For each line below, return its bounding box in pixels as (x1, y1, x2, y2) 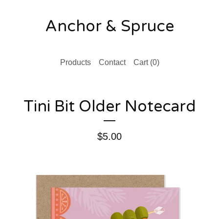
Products (60, 58, 91, 66)
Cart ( (133, 58, 153, 66)
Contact (98, 58, 126, 66)
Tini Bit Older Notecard (23, 97, 196, 116)
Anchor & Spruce (45, 17, 174, 36)
